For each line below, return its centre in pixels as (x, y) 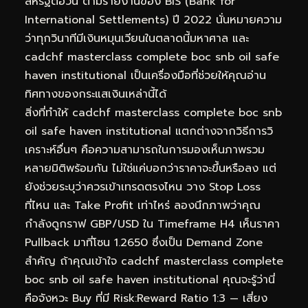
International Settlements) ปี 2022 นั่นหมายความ (153, 20)
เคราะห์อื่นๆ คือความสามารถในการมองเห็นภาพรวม (145, 150)
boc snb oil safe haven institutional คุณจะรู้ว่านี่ (150, 279)
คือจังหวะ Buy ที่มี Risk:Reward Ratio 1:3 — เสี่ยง (146, 298)
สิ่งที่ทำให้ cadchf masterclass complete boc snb (153, 112)
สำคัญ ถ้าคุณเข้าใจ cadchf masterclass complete (154, 261)
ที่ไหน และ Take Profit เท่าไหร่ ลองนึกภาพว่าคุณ (143, 205)
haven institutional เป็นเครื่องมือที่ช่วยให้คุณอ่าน (145, 75)
